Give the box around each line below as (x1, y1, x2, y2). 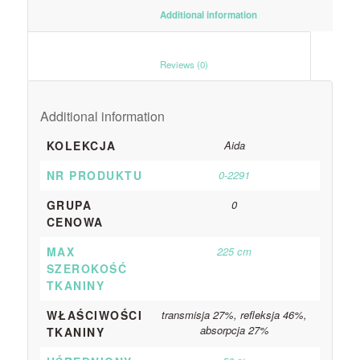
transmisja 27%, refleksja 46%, (162, 306, 308, 322)
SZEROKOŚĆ (46, 260, 128, 276)
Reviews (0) (207, 57, 295, 71)
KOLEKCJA (46, 137, 117, 153)
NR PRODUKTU (46, 166, 143, 183)
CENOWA (46, 213, 104, 230)
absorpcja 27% (199, 321, 269, 337)
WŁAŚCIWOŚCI (46, 306, 143, 323)
